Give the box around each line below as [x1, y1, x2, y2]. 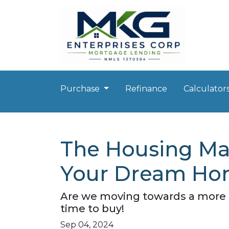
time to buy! [60, 202, 124, 215]
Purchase [60, 84, 102, 94]
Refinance [125, 84, 167, 94]
